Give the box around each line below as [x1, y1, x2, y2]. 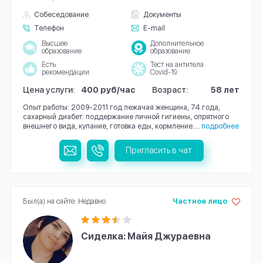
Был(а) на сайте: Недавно [22, 196, 106, 205]
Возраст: [152, 85, 189, 95]
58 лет [210, 85, 240, 95]
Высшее [41, 39, 68, 48]
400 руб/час [81, 85, 136, 95]
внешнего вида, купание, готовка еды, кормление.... [22, 122, 200, 131]
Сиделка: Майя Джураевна [81, 230, 211, 242]
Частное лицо [172, 196, 227, 205]
